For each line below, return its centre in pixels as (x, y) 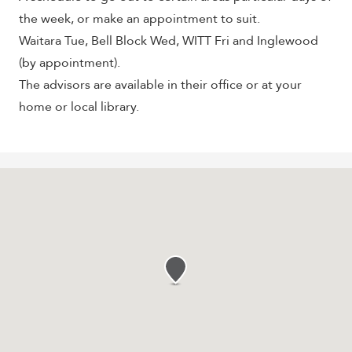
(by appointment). (70, 63)
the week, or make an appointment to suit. (139, 19)
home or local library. (81, 107)
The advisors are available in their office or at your (160, 85)
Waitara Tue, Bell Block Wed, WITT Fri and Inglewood (169, 41)
